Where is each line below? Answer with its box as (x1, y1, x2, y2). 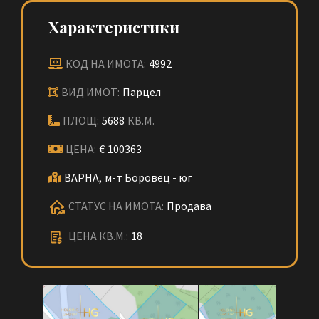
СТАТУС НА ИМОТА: (68, 199, 164, 213)
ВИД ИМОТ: (61, 85, 120, 99)
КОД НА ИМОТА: (66, 56, 146, 70)
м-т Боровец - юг (105, 170, 192, 184)
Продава (167, 199, 211, 213)
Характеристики (48, 16, 179, 38)
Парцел (122, 85, 161, 99)
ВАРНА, (64, 170, 102, 184)
